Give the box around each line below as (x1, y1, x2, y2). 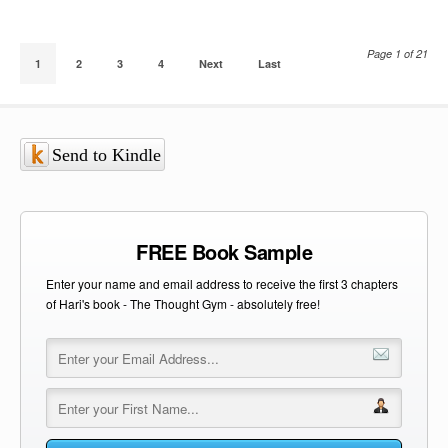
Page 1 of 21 (367, 46, 428, 62)
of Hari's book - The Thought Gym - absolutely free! (46, 295, 320, 313)
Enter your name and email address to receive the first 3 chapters (46, 275, 398, 293)
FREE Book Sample (136, 237, 312, 267)
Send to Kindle (52, 144, 161, 165)
